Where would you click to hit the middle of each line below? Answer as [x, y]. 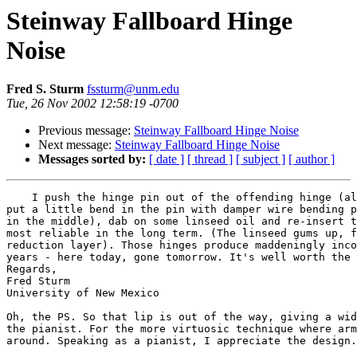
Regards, [32, 269]
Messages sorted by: [92, 159]
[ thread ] [210, 159]
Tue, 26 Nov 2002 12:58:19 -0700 [92, 104]
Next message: [76, 145]
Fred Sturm [38, 281]
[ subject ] [261, 159]
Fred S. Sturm [47, 89]
